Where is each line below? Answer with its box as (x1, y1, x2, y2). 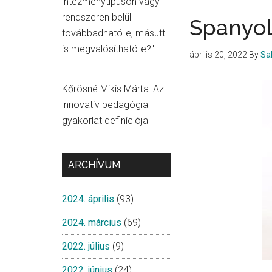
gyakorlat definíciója (62, 115, 148, 126)
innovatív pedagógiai (62, 99, 150, 110)
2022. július (62, 240, 110, 252)
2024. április (62, 193, 114, 205)
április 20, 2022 (189, 50, 247, 59)
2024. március (62, 217, 121, 228)
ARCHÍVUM (68, 159, 120, 171)
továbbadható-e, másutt (62, 27, 165, 39)
